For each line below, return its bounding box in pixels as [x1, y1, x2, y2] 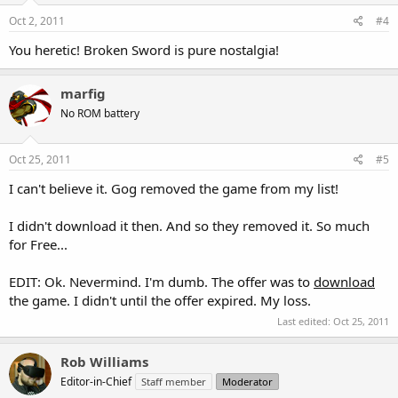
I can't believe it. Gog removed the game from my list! [9, 179, 338, 197]
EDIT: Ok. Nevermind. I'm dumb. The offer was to [9, 272, 314, 291]
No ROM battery [60, 106, 139, 121]
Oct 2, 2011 [9, 13, 65, 28]
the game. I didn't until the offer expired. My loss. [9, 291, 311, 309]
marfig [60, 84, 106, 102]
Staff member [141, 375, 206, 388]
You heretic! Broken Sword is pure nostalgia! [9, 41, 279, 59]
